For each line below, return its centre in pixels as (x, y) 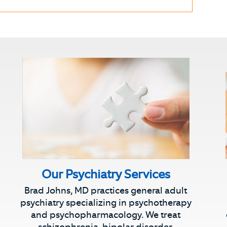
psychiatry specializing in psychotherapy (106, 203)
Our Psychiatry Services (106, 174)
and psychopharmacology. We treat (106, 215)
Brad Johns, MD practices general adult (106, 191)
